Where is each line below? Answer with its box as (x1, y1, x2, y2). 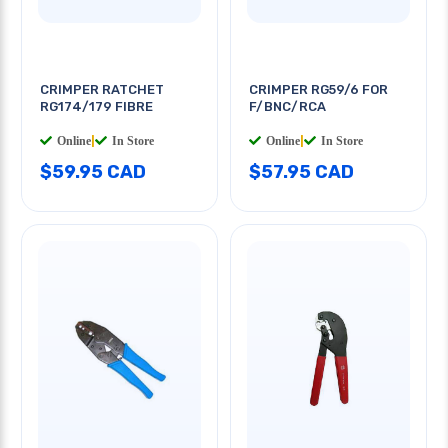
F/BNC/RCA (249, 98, 326, 114)
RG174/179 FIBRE (40, 98, 153, 114)
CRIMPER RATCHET (40, 81, 164, 97)
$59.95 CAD (40, 160, 146, 183)
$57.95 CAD (249, 160, 354, 183)
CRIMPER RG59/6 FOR (249, 81, 388, 97)
